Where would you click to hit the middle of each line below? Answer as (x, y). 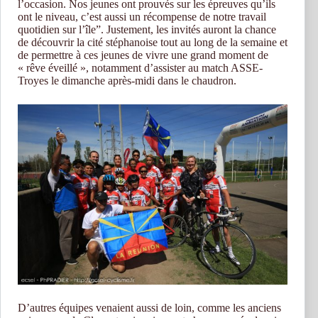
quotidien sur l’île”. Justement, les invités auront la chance (147, 30)
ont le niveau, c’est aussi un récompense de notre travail (142, 17)
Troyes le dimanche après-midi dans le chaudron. (127, 81)
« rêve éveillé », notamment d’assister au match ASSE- (140, 68)
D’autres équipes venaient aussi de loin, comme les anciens (149, 307)
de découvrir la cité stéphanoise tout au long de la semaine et (153, 43)
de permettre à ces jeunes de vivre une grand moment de (143, 55)
